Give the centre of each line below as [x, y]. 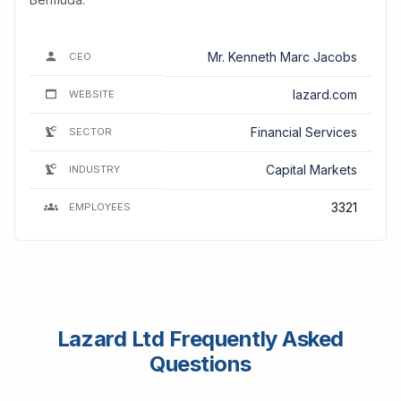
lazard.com [325, 94]
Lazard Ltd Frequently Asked [200, 338]
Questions [200, 363]
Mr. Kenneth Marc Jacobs [282, 56]
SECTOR [90, 132]
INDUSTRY [94, 170]
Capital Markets [311, 169]
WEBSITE [92, 94]
